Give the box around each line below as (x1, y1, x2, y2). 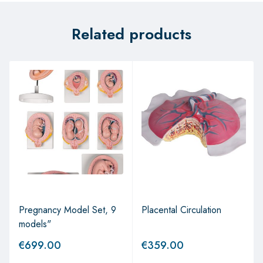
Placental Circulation (141, 203, 221, 217)
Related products (72, 22, 191, 45)
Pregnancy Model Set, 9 (19, 203, 116, 217)
